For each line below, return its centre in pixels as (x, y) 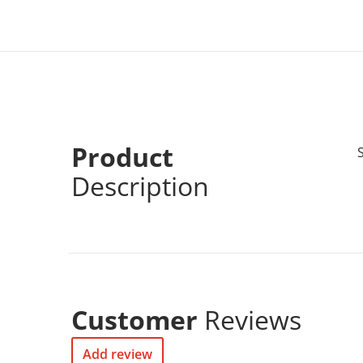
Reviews (253, 320)
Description (140, 186)
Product (122, 157)
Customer (138, 320)
